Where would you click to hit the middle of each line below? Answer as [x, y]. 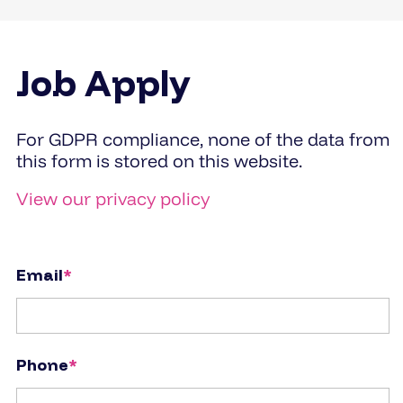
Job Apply [103, 82]
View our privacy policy [113, 198]
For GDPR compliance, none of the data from [203, 139]
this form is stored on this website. [159, 160]
